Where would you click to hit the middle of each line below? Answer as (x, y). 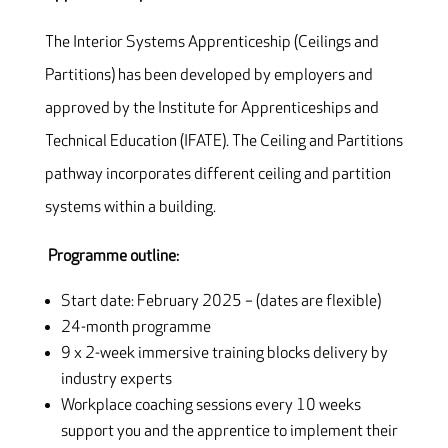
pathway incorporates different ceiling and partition (217, 175)
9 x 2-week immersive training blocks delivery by (224, 354)
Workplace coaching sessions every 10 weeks (210, 406)
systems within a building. (130, 208)
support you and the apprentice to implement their (229, 432)
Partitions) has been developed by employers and (208, 76)
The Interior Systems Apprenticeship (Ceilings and (211, 43)
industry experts (116, 380)
